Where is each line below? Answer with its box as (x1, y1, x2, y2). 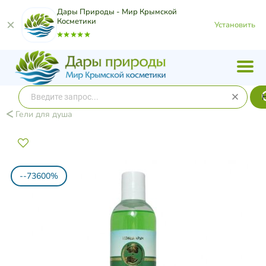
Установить (214, 19, 255, 30)
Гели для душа (12, 109, 72, 120)
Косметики (57, 16, 96, 27)
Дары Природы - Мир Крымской (57, 7, 177, 17)
